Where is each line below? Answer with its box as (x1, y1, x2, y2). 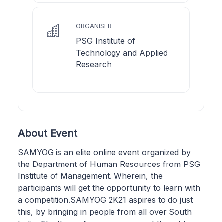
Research (76, 59, 111, 69)
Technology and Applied (76, 47, 167, 57)
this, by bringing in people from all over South (18, 206, 192, 217)
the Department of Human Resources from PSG (18, 159, 200, 169)
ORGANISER (76, 21, 111, 30)
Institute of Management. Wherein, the (18, 170, 163, 181)
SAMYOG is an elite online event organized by (18, 147, 191, 157)
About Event (18, 126, 77, 139)
